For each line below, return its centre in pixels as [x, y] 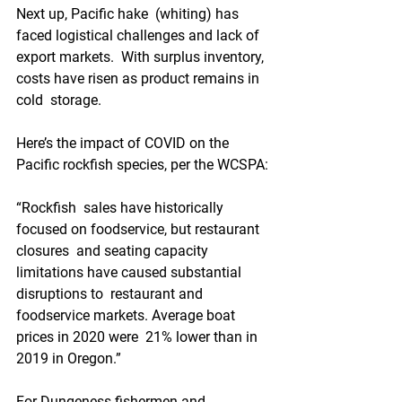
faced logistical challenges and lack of [140, 35]
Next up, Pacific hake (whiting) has [129, 14]
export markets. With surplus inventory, [142, 57]
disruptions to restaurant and [111, 294]
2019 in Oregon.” [69, 358]
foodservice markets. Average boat [127, 315]
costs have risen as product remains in [140, 79]
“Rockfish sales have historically [122, 208]
